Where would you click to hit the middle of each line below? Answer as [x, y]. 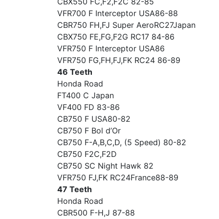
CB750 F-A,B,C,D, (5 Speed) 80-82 [122, 142]
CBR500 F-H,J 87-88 [96, 213]
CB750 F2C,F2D [87, 154]
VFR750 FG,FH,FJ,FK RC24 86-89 [119, 60]
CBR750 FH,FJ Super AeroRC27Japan [126, 25]
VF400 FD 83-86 [88, 107]
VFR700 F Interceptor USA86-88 [118, 13]
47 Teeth [75, 189]
